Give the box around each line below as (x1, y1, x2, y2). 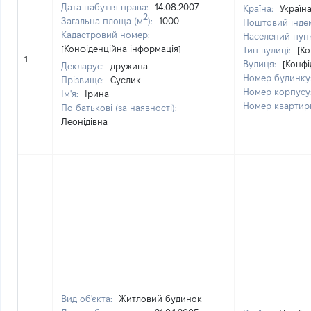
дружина (110, 61, 148, 71)
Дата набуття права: (61, 2, 151, 12)
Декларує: (61, 61, 107, 71)
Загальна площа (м (61, 16, 143, 26)
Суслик (110, 75, 141, 85)
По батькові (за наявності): (61, 103, 177, 112)
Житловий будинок (119, 294, 202, 303)
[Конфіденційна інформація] (61, 44, 181, 53)
